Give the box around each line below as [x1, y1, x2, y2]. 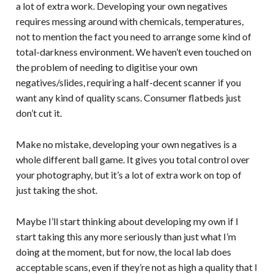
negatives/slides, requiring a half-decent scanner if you [15, 76, 241, 88]
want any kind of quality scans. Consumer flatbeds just [15, 91, 241, 103]
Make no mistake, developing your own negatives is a [15, 138, 237, 150]
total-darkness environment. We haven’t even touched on [15, 45, 251, 57]
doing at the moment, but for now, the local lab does [15, 245, 231, 257]
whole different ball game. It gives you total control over [15, 153, 250, 165]
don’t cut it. [15, 106, 62, 119]
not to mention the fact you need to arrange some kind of [15, 30, 251, 42]
